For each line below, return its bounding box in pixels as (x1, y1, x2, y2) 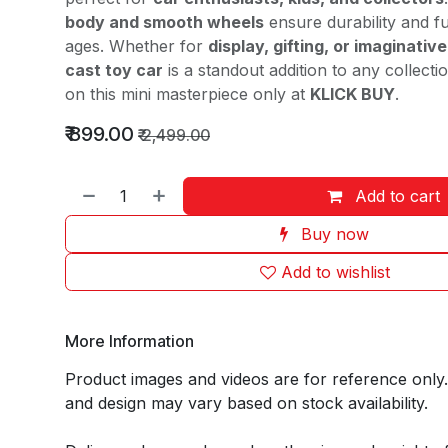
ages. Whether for (64, 36, 208, 56)
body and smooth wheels (64, 12, 264, 32)
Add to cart (355, 186, 441, 206)
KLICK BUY (309, 84, 395, 104)
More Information (64, 330, 194, 351)
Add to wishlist (280, 262, 390, 282)
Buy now (301, 224, 370, 244)
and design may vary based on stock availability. (64, 393, 428, 413)
